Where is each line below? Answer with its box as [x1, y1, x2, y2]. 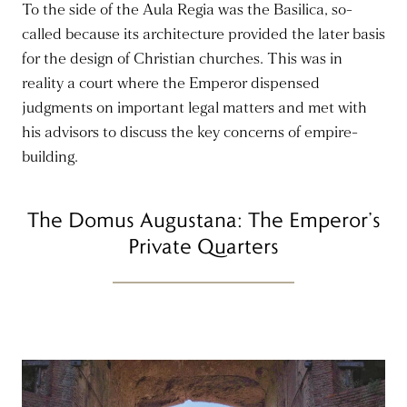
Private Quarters [128, 233, 279, 260]
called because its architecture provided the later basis [22, 25, 385, 45]
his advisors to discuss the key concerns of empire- [22, 123, 358, 144]
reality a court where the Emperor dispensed [22, 74, 320, 94]
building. [22, 147, 78, 168]
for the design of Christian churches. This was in [22, 49, 342, 70]
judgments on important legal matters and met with [22, 98, 367, 119]
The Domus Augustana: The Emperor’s [26, 206, 381, 233]
